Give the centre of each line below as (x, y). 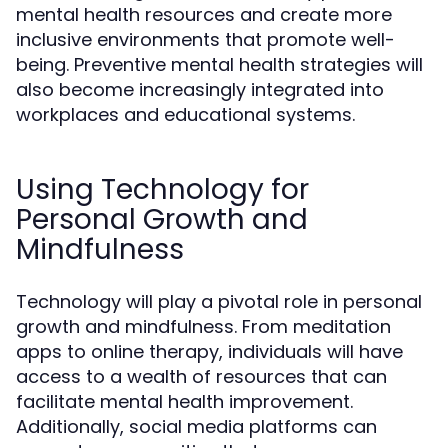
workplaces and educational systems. (185, 114)
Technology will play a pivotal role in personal (219, 301)
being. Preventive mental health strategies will (219, 64)
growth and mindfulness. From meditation (203, 326)
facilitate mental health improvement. (184, 401)
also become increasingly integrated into (200, 89)
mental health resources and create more (204, 14)
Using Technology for (162, 189)
